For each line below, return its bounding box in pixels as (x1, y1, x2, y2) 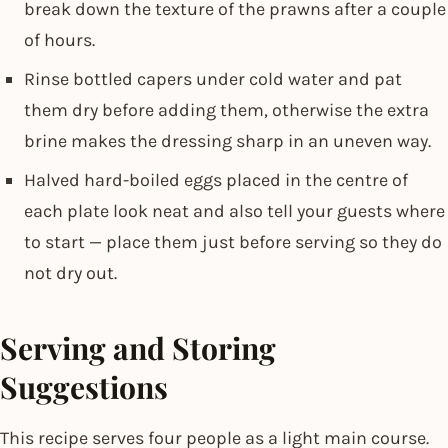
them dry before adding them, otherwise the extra (24, 98, 429, 121)
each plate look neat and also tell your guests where (24, 199, 445, 222)
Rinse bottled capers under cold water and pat (24, 67, 402, 90)
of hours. (24, 28, 95, 51)
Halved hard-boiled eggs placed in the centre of (24, 168, 408, 191)
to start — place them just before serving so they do (24, 230, 442, 253)
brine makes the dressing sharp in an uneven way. (24, 129, 431, 152)
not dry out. (24, 261, 117, 284)
